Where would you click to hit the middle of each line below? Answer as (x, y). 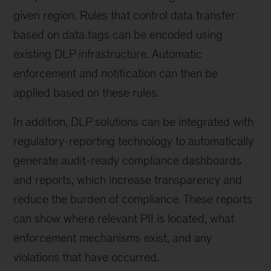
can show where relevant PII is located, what (124, 218)
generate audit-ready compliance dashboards (128, 160)
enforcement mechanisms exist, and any (113, 238)
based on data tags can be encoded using (118, 34)
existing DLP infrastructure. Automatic (108, 54)
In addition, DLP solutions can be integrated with (134, 122)
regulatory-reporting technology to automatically (134, 141)
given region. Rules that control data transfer (125, 15)
